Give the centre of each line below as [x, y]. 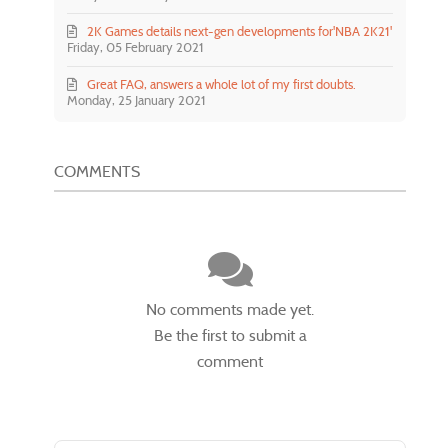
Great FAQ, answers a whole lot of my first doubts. [222, 85]
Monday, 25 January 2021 [137, 101]
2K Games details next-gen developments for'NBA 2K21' [240, 32]
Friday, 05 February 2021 [136, 48]
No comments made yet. [230, 310]
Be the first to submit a [230, 336]
